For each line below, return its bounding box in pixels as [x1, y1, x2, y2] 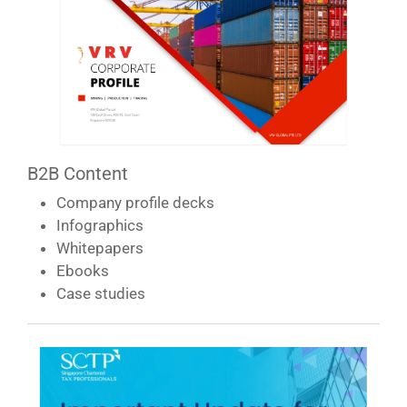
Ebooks [56, 261, 109, 280]
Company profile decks [56, 193, 214, 212]
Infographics [56, 215, 144, 234]
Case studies [56, 283, 145, 303]
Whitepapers [56, 238, 144, 257]
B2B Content [27, 162, 128, 184]
